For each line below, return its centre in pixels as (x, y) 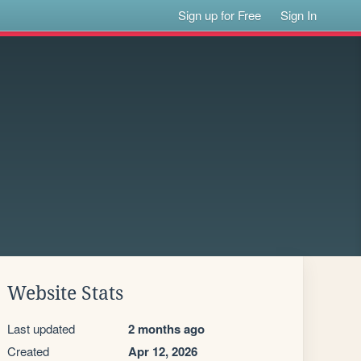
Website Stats (65, 293)
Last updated (41, 328)
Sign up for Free (220, 15)
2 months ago (166, 329)
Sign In (299, 15)
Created (28, 351)
